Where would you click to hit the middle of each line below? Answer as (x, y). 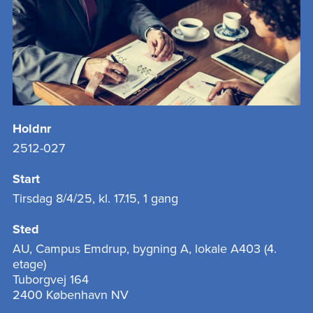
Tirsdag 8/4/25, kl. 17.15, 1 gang (95, 198)
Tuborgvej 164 (51, 279)
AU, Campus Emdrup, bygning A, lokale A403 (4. (145, 249)
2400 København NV (71, 295)
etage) (29, 264)
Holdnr (32, 129)
